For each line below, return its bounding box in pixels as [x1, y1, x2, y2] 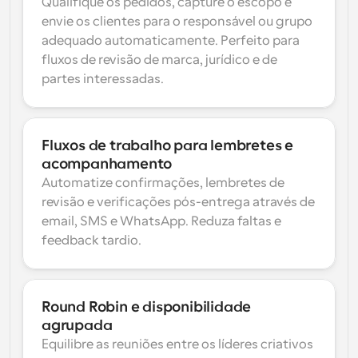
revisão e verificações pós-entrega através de [42, 195, 315, 209]
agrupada [42, 317, 113, 333]
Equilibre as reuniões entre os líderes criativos [42, 337, 313, 352]
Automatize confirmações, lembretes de [42, 176, 284, 190]
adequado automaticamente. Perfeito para [42, 34, 300, 48]
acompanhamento [42, 156, 173, 172]
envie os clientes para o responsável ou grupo [42, 14, 312, 29]
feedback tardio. [42, 233, 141, 248]
